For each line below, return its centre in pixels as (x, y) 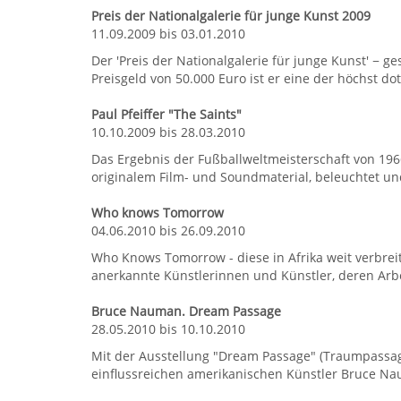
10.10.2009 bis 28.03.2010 (168, 132)
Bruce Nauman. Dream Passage (186, 311)
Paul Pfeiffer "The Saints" (166, 114)
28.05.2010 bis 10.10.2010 (168, 328)
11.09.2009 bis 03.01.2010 (168, 33)
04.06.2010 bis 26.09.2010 (168, 230)
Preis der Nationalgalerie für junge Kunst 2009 (231, 15)
